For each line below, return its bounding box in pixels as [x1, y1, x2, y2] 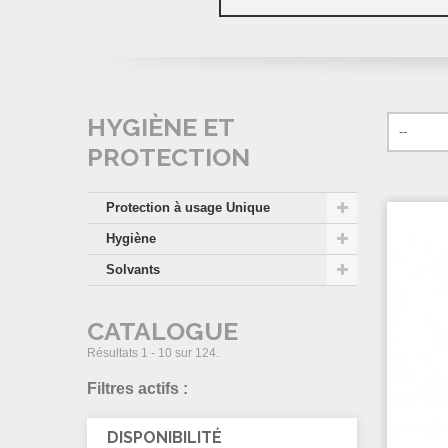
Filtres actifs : [87, 380, 188, 397]
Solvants [106, 262, 160, 277]
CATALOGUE [87, 316, 238, 346]
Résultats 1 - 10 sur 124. [87, 346, 219, 360]
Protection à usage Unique [106, 200, 270, 215]
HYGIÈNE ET [87, 112, 234, 142]
